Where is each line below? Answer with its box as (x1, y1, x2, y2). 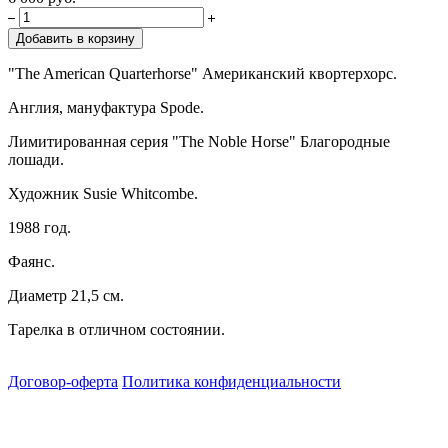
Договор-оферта (8, 372, 118, 390)
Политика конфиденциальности (122, 372, 341, 390)
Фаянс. (8, 252, 55, 270)
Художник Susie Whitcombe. (8, 184, 198, 202)
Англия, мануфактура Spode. (8, 98, 204, 116)
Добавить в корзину (16, 30, 135, 46)
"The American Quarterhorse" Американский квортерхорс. (8, 64, 397, 82)
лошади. (8, 150, 64, 168)
